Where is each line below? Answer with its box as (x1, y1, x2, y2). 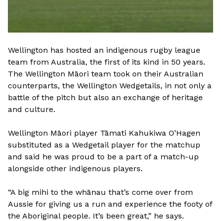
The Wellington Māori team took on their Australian (8, 69, 203, 78)
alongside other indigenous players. (8, 164, 143, 173)
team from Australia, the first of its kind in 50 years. (8, 57, 205, 67)
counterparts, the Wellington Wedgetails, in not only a (8, 81, 212, 90)
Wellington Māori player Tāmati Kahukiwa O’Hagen (8, 128, 200, 138)
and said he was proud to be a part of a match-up (8, 152, 199, 161)
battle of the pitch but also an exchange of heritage (8, 93, 203, 102)
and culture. (8, 105, 55, 114)
